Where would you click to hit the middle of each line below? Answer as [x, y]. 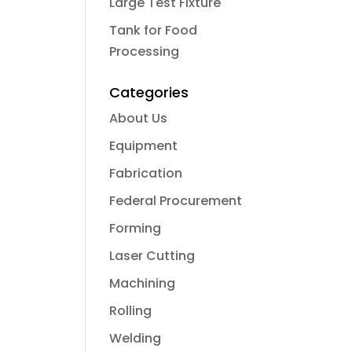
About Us [139, 118]
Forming [136, 228]
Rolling [131, 311]
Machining [143, 283]
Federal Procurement [176, 201]
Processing [145, 51]
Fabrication [146, 173]
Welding [136, 338]
